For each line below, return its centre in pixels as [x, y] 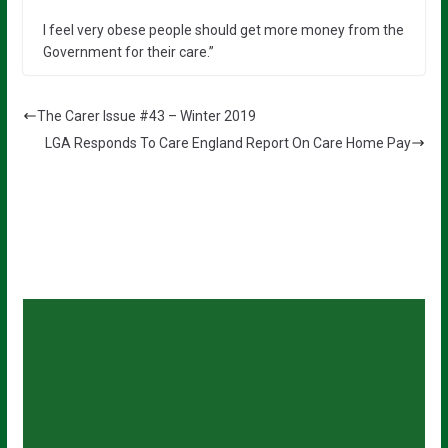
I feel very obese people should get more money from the [223, 29]
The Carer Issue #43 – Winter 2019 [146, 115]
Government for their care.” [128, 51]
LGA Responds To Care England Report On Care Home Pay [228, 142]
